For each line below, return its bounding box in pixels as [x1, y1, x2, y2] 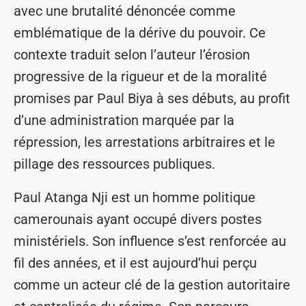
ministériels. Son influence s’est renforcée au [14, 233, 286, 250]
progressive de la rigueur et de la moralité [14, 68, 267, 85]
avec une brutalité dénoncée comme [14, 3, 236, 20]
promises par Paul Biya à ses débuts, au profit [14, 90, 290, 107]
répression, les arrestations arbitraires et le [14, 134, 275, 151]
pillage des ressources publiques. [14, 156, 215, 173]
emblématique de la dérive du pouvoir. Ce [14, 25, 266, 42]
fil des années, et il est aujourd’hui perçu [14, 255, 257, 272]
